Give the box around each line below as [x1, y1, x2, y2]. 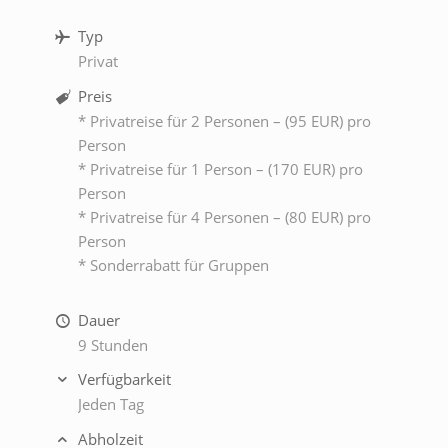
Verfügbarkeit [77, 369, 171, 390]
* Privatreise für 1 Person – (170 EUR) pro [77, 158, 363, 179]
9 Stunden [77, 334, 148, 355]
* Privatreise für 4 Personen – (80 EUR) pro [77, 206, 371, 227]
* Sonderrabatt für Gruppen [77, 254, 269, 275]
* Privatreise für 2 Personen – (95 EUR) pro [77, 110, 371, 131]
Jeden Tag [77, 394, 144, 415]
